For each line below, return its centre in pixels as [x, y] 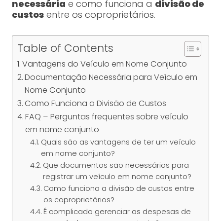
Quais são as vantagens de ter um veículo [118, 142]
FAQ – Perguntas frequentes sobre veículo [107, 117]
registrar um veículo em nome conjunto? [117, 177]
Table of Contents [65, 48]
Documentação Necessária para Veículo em [111, 77]
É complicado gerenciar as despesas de [117, 212]
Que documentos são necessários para [116, 166]
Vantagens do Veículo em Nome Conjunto [105, 64]
